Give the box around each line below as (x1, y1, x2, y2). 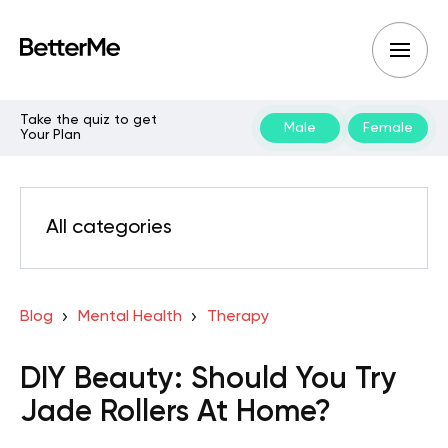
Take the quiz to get (20, 113, 157, 127)
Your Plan (20, 128, 81, 142)
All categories (46, 218, 172, 238)
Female (363, 120, 413, 135)
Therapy (206, 309, 269, 325)
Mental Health (77, 309, 182, 325)
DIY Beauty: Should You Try (20, 365, 397, 395)
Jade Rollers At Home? (20, 398, 331, 428)
